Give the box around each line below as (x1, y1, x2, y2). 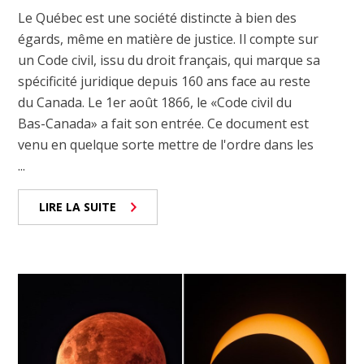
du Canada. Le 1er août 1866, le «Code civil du (18, 93, 292, 111)
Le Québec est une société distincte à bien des (18, 8, 297, 27)
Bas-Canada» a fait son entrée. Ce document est (18, 114, 310, 132)
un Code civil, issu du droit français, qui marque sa (18, 50, 321, 69)
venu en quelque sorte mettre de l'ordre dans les (18, 135, 314, 154)
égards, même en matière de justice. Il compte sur (18, 29, 319, 48)
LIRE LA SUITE (39, 198, 117, 214)
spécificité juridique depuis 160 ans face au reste (18, 71, 311, 90)
